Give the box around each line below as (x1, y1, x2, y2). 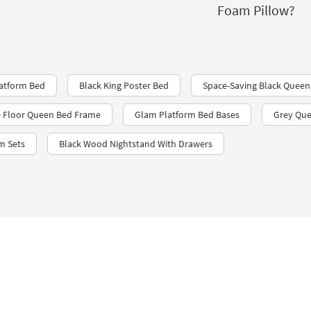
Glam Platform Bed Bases (135, 108, 239, 121)
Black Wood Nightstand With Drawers (59, 137, 212, 150)
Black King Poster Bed (79, 79, 169, 92)
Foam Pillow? (217, 1, 295, 19)
